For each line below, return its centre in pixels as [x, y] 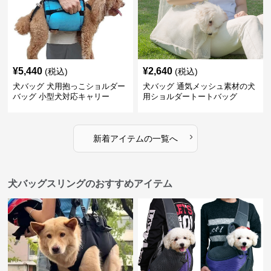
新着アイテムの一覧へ [135, 138]
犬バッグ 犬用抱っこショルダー [69, 86]
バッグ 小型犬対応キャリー [61, 96]
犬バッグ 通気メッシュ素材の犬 [199, 86]
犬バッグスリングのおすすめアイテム [90, 183]
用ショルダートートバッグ [190, 96]
